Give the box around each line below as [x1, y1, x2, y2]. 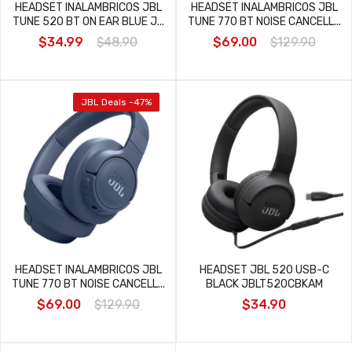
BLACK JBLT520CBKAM [205, 277, 323, 291]
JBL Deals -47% [81, 96, 152, 108]
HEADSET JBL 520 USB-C [199, 262, 329, 277]
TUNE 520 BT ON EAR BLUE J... [12, 14, 164, 28]
